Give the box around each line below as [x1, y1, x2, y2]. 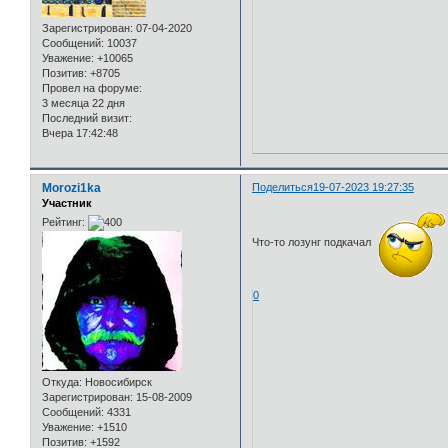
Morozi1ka [42, 180, 101, 195]
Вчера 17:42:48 [42, 126, 118, 139]
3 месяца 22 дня [42, 96, 125, 109]
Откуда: [42, 376, 82, 388]
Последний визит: [42, 111, 132, 124]
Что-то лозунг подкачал [252, 236, 378, 249]
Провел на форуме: [42, 81, 142, 94]
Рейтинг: [42, 216, 85, 228]
